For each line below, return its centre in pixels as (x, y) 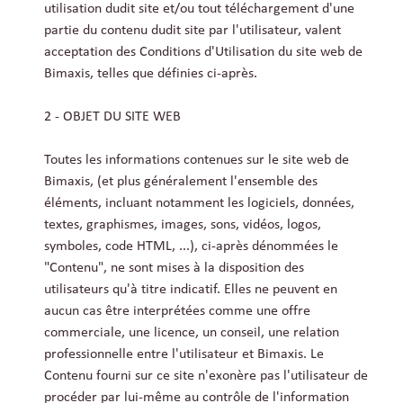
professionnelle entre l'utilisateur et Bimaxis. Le (184, 355)
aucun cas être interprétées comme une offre (177, 312)
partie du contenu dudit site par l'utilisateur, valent (193, 31)
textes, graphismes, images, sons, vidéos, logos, (183, 225)
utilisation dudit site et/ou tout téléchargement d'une (199, 9)
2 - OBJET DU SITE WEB (112, 117)
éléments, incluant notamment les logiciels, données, (199, 204)
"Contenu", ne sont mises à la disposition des (174, 269)
